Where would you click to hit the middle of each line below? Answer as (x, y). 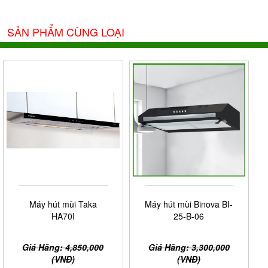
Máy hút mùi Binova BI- (189, 204)
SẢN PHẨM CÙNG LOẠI (66, 32)
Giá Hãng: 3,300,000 (189, 247)
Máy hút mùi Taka (63, 204)
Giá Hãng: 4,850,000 (63, 247)
